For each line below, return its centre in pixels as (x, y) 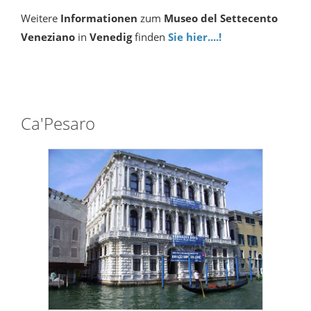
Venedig (111, 37)
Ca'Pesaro (58, 124)
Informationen (98, 18)
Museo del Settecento (221, 18)
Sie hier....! (195, 37)
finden (150, 37)
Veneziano (49, 37)
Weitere (39, 18)
